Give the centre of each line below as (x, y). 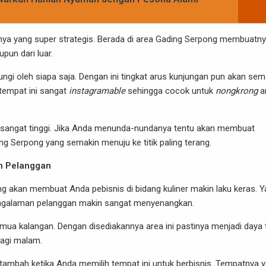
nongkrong (237, 91)
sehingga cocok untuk (170, 91)
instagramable (97, 91)
